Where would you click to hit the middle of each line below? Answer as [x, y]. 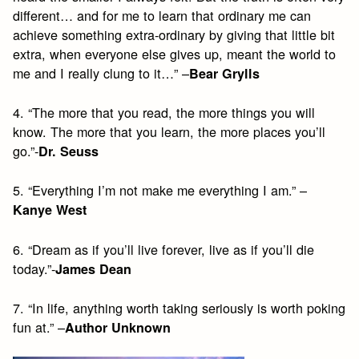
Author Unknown [118, 327]
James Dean [94, 268]
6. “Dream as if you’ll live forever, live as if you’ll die [164, 249]
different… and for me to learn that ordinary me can [162, 15]
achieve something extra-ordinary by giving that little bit [174, 34]
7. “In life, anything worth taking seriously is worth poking [179, 307]
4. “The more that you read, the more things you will [164, 113]
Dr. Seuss [69, 151]
